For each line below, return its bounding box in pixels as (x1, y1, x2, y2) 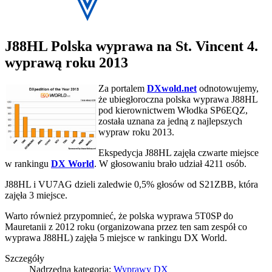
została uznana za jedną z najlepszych (98, 115, 242, 126)
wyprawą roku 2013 (5, 54, 128, 70)
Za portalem (98, 83, 147, 93)
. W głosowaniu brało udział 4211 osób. (94, 158, 246, 169)
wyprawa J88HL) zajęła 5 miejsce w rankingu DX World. (5, 232, 227, 243)
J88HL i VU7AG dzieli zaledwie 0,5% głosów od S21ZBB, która (5, 178, 258, 189)
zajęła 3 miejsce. (5, 189, 67, 200)
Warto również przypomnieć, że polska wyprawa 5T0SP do (5, 210, 233, 221)
